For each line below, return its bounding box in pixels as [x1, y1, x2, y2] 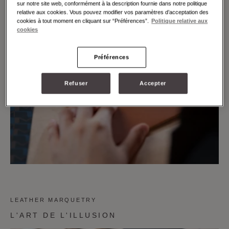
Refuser [64, 80, 88, 86]
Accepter [140, 80, 166, 86]
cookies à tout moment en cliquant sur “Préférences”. [17, 17, 149, 24]
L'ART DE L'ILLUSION [10, 211, 117, 219]
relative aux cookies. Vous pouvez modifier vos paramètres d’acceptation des [17, 9, 209, 15]
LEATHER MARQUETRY [10, 197, 97, 203]
